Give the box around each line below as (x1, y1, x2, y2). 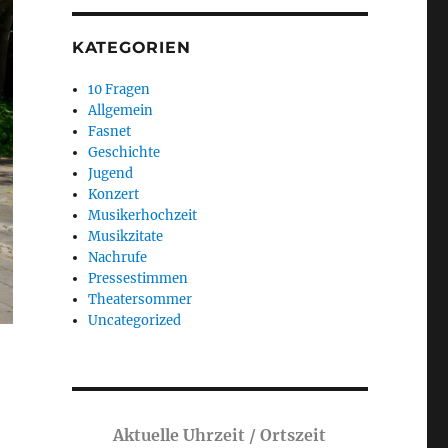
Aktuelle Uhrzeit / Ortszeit (113, 424, 327, 445)
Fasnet (88, 122, 132, 140)
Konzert (88, 185, 140, 203)
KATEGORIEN (71, 37, 191, 57)
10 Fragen (88, 80, 151, 98)
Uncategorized (88, 311, 182, 329)
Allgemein (88, 101, 154, 119)
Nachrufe (88, 248, 148, 266)
